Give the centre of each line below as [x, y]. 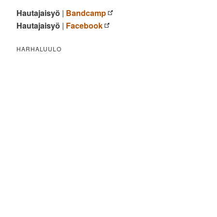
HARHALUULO [39, 48]
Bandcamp [86, 13]
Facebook [85, 25]
